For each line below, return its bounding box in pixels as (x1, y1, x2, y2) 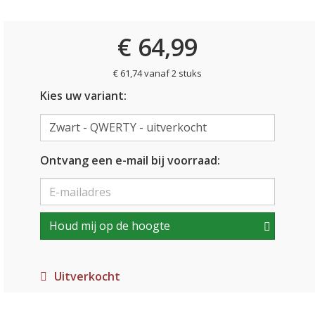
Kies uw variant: (39, 88, 127, 103)
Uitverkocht (53, 269, 120, 284)
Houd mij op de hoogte (49, 218, 170, 233)
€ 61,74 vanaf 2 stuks (113, 67, 202, 79)
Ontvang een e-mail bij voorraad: (39, 152, 220, 168)
